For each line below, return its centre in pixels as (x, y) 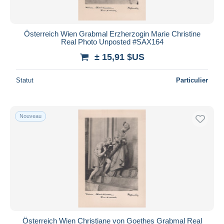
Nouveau (30, 116)
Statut (25, 80)
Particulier (192, 80)
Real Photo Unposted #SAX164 (112, 41)
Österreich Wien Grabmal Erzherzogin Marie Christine (112, 33)
